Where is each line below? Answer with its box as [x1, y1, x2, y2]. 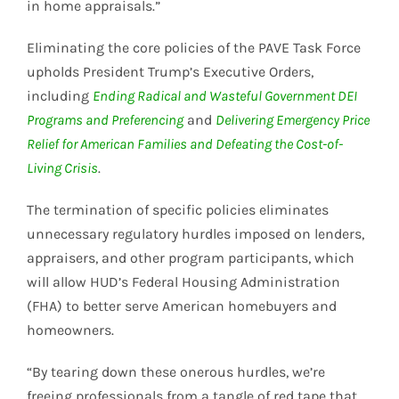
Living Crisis [27, 159, 98, 177]
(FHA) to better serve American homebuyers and [27, 297, 337, 315]
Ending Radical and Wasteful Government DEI [93, 87, 357, 105]
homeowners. [27, 322, 114, 339]
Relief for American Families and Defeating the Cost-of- [27, 135, 343, 153]
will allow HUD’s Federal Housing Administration [27, 273, 340, 291]
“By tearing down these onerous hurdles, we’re [27, 363, 325, 381]
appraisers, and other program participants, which [27, 249, 354, 267]
